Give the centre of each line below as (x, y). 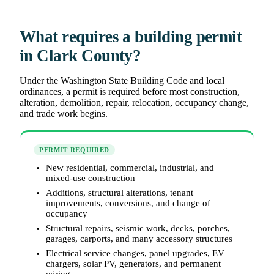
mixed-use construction (91, 178)
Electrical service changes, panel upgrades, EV (135, 254)
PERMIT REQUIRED (74, 150)
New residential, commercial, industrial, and (130, 168)
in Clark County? (80, 56)
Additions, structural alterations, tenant (120, 193)
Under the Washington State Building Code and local (122, 81)
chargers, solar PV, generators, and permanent (133, 264)
